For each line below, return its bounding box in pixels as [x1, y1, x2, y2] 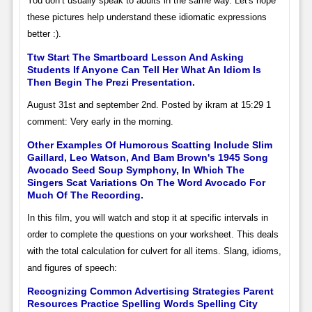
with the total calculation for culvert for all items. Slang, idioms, [26, 245, 281, 256]
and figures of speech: [26, 262, 117, 273]
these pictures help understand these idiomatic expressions [26, 11, 267, 22]
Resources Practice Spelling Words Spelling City [26, 297, 258, 309]
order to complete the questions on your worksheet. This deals [26, 228, 279, 240]
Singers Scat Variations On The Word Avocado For [26, 176, 265, 188]
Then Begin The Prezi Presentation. [26, 76, 195, 88]
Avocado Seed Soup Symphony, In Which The [26, 164, 244, 175]
